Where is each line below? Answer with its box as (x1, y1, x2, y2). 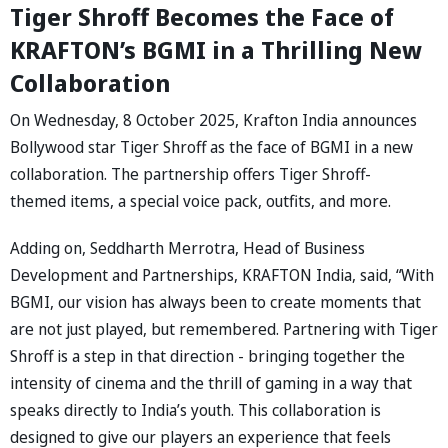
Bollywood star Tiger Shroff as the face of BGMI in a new (10, 135, 413, 158)
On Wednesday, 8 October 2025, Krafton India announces (10, 108, 417, 131)
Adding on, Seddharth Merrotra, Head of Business (10, 236, 365, 259)
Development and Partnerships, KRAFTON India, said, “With (10, 263, 434, 286)
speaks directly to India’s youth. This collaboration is (10, 398, 381, 421)
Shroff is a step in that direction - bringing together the (10, 344, 405, 367)
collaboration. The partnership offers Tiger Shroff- (10, 162, 371, 185)
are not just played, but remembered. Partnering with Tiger (10, 317, 438, 340)
